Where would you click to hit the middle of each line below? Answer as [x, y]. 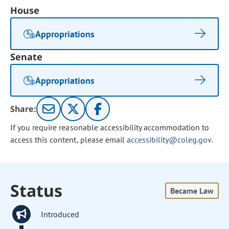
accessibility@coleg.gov [169, 140]
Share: [24, 109]
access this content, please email [68, 140]
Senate [27, 57]
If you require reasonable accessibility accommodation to [110, 127]
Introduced [60, 214]
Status [37, 190]
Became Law [192, 191]
